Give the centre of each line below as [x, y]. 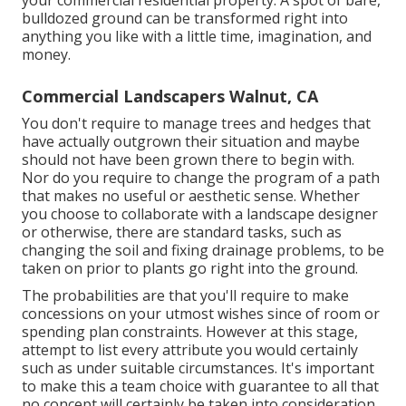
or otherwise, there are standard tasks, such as [182, 232]
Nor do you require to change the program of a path [201, 177]
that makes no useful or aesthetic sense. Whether [191, 195]
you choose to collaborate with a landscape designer [200, 213]
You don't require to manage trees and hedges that [196, 123]
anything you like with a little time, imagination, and [197, 36]
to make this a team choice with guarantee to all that [200, 386]
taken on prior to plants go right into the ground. [190, 268]
